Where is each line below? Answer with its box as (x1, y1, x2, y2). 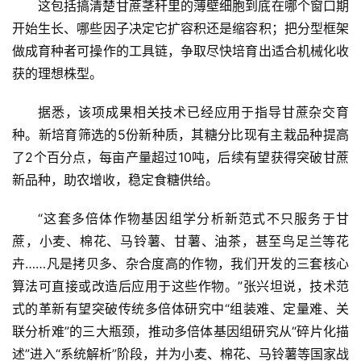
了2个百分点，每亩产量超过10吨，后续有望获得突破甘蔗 (12, 149, 349, 166)
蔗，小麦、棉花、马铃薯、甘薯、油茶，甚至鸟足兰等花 (12, 233, 349, 250)
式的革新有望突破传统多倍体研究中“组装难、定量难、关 (12, 301, 349, 317)
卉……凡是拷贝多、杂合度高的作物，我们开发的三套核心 (12, 255, 349, 272)
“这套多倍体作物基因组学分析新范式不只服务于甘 (38, 210, 349, 227)
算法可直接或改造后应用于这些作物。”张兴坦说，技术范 (12, 278, 349, 295)
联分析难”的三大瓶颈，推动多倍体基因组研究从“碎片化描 (12, 323, 349, 340)
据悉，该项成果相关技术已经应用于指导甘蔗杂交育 (38, 104, 349, 121)
